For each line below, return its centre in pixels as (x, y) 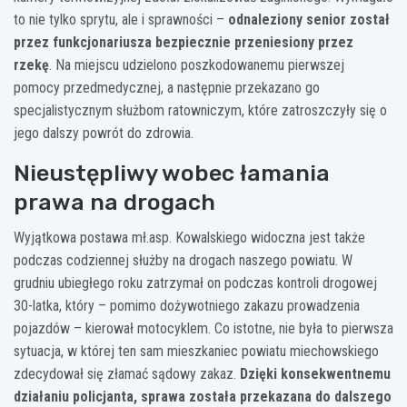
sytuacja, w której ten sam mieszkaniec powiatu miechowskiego (196, 351)
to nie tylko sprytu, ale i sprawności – (121, 19)
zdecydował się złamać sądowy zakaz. (127, 373)
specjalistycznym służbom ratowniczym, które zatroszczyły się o (200, 110)
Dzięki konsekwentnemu (315, 373)
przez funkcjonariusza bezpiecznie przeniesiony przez (184, 42)
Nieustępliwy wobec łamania (172, 173)
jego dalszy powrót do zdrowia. (104, 133)
